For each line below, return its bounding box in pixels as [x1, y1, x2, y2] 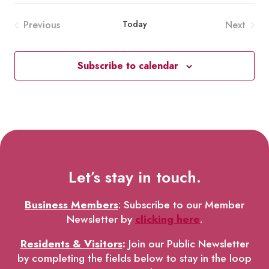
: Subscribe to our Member [118, 196, 244, 213]
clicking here [135, 211, 200, 227]
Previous [23, 18, 60, 32]
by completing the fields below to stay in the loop [17, 250, 252, 267]
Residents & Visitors [20, 236, 122, 252]
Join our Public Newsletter [125, 236, 249, 252]
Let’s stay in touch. [68, 166, 201, 189]
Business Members [25, 196, 118, 213]
